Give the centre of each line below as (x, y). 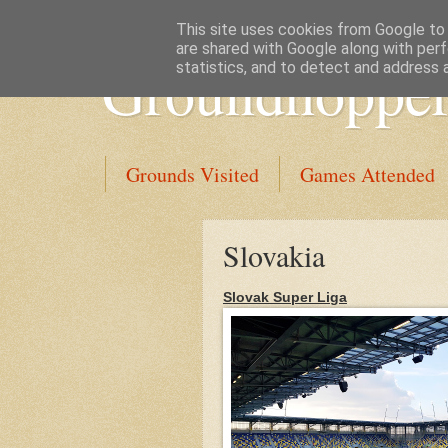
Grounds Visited (192, 174)
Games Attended (367, 174)
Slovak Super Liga (285, 297)
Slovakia (274, 255)
